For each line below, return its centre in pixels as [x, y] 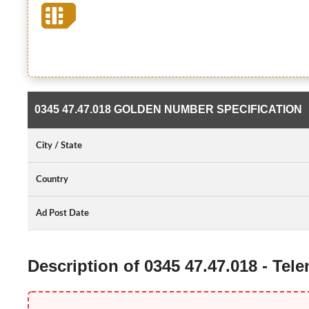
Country [52, 179]
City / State [59, 146]
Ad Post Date [62, 213]
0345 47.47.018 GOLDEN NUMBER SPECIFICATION [168, 109]
